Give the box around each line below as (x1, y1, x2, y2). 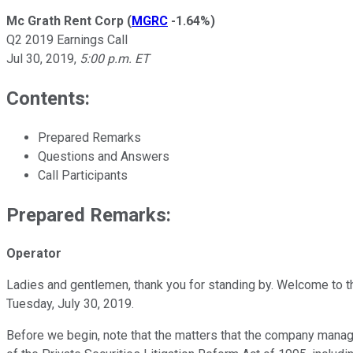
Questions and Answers (38, 148, 169, 164)
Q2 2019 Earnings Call (6, 32, 128, 47)
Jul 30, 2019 (6, 50, 74, 66)
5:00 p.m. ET (80, 50, 150, 66)
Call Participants (38, 167, 128, 183)
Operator (6, 246, 61, 262)
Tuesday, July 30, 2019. (6, 296, 134, 312)
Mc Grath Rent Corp (6, 13, 124, 28)
